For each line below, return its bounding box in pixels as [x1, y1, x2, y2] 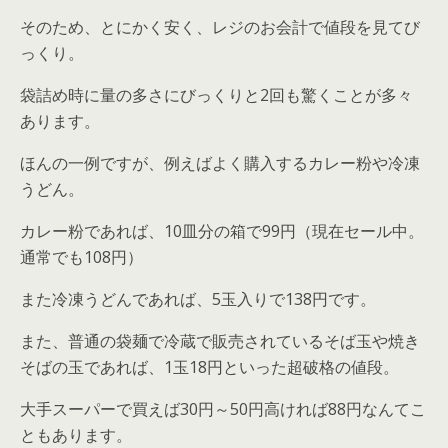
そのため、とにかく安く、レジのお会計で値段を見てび [20, 15, 420, 38]
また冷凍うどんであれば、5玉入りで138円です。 [20, 287, 376, 310]
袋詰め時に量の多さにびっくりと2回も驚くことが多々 [20, 83, 413, 106]
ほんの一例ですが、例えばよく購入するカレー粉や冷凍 [20, 151, 420, 174]
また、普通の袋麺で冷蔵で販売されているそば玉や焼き [20, 329, 420, 352]
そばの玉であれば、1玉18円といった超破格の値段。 [20, 355, 399, 378]
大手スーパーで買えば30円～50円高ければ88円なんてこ [20, 397, 426, 420]
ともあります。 [20, 423, 132, 446]
